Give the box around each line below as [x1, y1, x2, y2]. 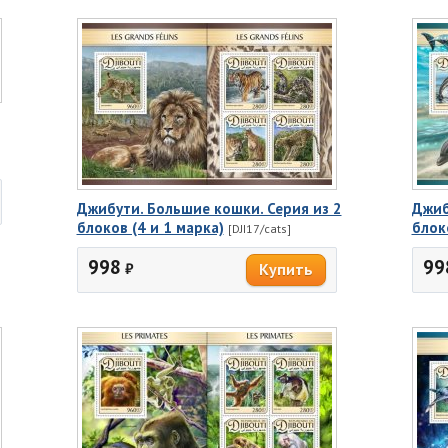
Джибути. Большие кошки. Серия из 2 [76, 198, 342, 218]
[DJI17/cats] [227, 220, 291, 236]
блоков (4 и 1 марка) [76, 217, 224, 237]
